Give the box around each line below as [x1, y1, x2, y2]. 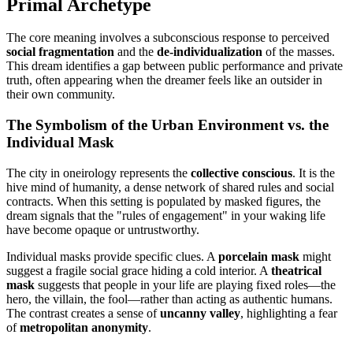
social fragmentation [6, 45, 114, 59]
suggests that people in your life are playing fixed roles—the [35, 277, 336, 292]
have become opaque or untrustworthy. [6, 222, 199, 236]
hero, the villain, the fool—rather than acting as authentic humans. [6, 292, 333, 306]
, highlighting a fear [240, 306, 337, 320]
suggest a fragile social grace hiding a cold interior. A [6, 263, 271, 277]
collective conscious [191, 165, 292, 180]
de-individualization [157, 45, 262, 59]
